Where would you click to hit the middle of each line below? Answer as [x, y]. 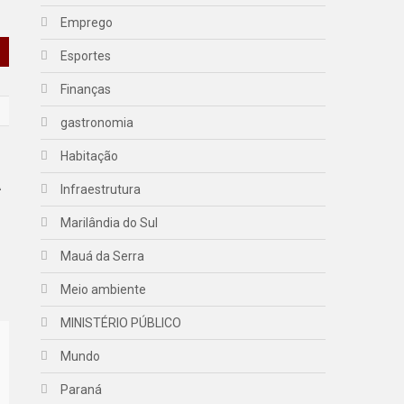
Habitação [90, 156]
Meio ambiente [104, 289]
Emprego [87, 23]
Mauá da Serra [103, 256]
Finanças [86, 89]
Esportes [86, 56]
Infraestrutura [101, 189]
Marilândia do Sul [110, 223]
